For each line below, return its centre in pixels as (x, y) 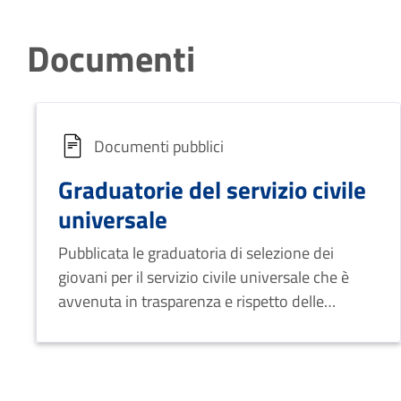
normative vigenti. (119, 325)
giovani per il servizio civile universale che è (204, 277)
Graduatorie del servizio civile (212, 189)
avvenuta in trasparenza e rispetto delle (191, 301)
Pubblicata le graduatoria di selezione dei (196, 253)
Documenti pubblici (159, 146)
